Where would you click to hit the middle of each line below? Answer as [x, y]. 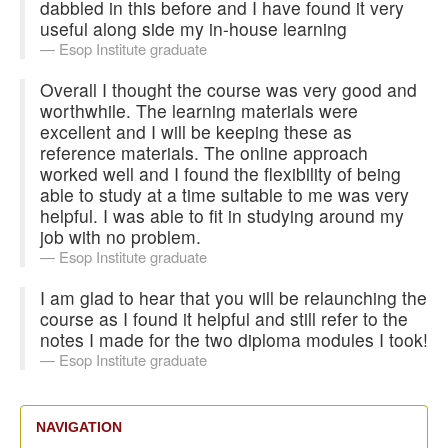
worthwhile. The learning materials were [199, 110]
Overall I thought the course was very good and [228, 89]
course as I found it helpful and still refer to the [224, 318]
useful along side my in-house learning [193, 28]
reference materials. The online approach [204, 152]
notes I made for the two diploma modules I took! [234, 339]
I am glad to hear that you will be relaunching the [233, 297]
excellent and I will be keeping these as [196, 131]
